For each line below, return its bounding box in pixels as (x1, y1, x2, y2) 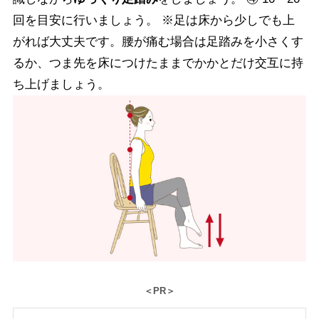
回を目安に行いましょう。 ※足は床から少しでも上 (12, 14, 295, 28)
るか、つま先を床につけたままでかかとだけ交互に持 (12, 56, 303, 70)
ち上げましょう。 (12, 78, 110, 92)
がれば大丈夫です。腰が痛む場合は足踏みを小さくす (12, 35, 303, 49)
